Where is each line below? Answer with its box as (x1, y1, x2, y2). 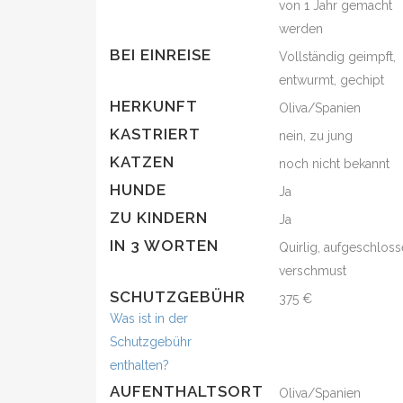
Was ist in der (110, 311, 188, 326)
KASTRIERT (110, 125, 201, 143)
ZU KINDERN (110, 209, 208, 227)
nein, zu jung (279, 129, 354, 143)
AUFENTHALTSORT (110, 382, 264, 400)
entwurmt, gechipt (279, 73, 385, 87)
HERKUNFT (110, 97, 198, 115)
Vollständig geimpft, (279, 49, 397, 64)
